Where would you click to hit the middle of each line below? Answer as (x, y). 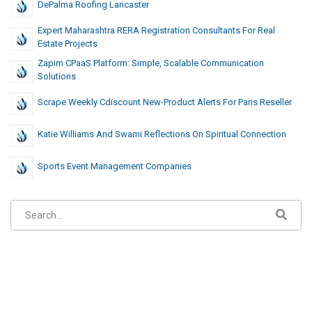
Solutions (57, 77)
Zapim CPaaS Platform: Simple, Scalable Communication (151, 63)
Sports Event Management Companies (115, 166)
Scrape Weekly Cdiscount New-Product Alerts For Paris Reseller (165, 102)
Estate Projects (68, 44)
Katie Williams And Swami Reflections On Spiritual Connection (162, 134)
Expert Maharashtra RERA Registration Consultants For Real (156, 31)
